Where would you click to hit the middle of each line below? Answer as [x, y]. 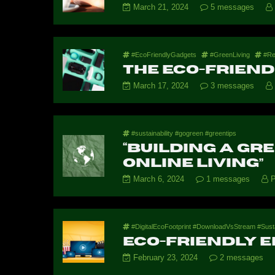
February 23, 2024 [165, 258]
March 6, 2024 [158, 179]
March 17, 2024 [161, 86]
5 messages [232, 7]
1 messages [228, 179]
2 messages [241, 258]
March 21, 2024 [161, 7]
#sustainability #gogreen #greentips [183, 133]
